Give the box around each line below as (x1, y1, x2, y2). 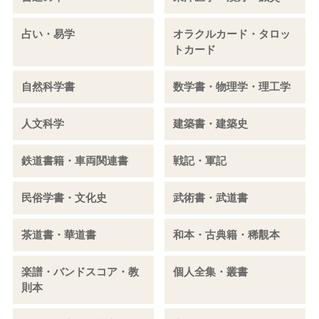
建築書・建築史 (173, 117, 249, 130)
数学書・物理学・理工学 (173, 80, 291, 93)
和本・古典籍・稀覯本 (173, 228, 281, 241)
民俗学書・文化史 (21, 191, 107, 204)
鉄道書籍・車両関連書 (21, 154, 128, 167)
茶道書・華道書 (21, 228, 96, 241)
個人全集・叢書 (173, 265, 249, 278)
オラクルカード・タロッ (173, 27, 291, 40)
